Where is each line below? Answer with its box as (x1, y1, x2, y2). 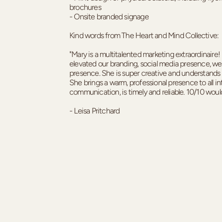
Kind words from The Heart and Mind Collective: (69, 30, 219, 40)
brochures (69, 2, 101, 12)
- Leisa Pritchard (69, 106, 120, 115)
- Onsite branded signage (69, 11, 149, 21)
